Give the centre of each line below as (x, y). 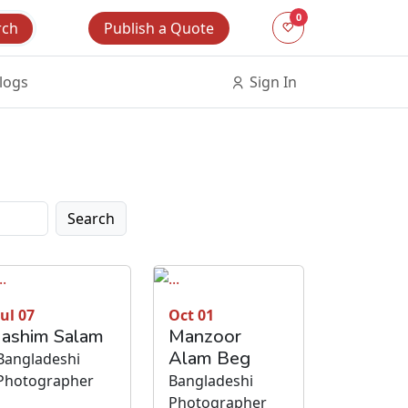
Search (91, 219)
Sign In (271, 82)
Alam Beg (209, 358)
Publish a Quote (159, 28)
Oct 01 (191, 315)
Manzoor (205, 336)
